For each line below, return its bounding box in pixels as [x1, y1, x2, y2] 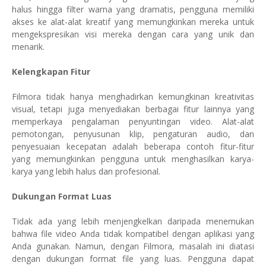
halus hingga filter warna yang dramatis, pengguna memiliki [12, 4, 254, 15]
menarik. [12, 41, 45, 52]
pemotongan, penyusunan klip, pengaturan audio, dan [12, 128, 254, 140]
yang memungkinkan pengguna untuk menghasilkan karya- [12, 153, 254, 164]
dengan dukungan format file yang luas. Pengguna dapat [12, 253, 254, 264]
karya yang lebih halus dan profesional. [12, 166, 160, 177]
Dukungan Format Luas [12, 191, 112, 202]
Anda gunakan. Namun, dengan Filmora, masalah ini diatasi [12, 240, 254, 252]
